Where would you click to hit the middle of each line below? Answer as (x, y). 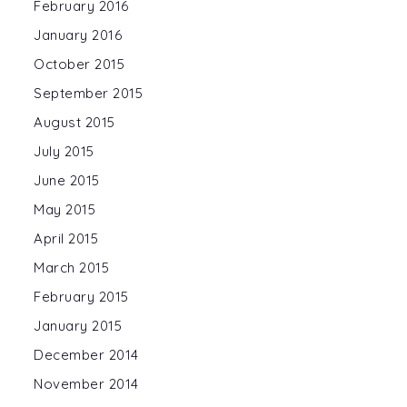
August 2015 (74, 122)
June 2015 (67, 180)
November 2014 (86, 384)
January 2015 (78, 326)
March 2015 (71, 268)
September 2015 (88, 93)
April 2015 (66, 238)
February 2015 (81, 297)
